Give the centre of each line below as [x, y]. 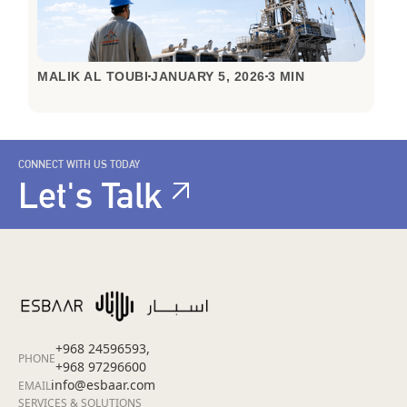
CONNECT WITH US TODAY [79, 165]
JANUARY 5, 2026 [208, 77]
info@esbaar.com [103, 385]
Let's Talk [90, 195]
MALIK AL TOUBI [93, 77]
